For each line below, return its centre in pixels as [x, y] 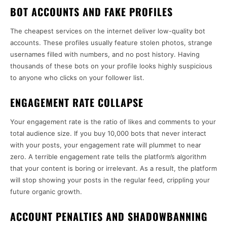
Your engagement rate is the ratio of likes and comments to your [113, 122]
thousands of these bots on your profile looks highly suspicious [111, 66]
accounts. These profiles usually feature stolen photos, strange [111, 43]
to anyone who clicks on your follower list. [77, 78]
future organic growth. [46, 192]
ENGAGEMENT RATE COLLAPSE [77, 103]
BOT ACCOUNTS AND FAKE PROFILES [91, 12]
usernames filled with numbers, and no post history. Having [105, 54]
